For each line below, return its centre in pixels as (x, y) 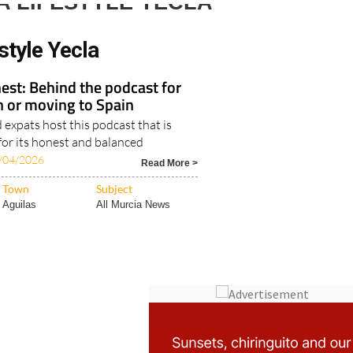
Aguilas (20, 204)
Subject (115, 189)
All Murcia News (134, 204)
